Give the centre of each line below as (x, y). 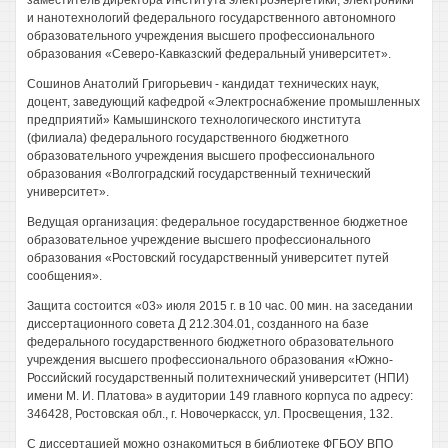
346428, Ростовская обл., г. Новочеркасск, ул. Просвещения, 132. (210, 414)
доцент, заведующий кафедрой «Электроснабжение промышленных (223, 102)
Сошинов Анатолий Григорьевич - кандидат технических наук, (203, 84)
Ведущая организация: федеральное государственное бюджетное (217, 222)
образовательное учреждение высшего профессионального (199, 240)
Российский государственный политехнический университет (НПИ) (218, 378)
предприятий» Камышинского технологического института (194, 120)
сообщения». (64, 276)
